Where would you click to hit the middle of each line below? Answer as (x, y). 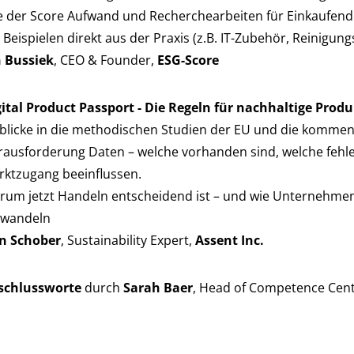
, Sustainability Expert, (128, 240)
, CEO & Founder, (105, 60)
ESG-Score (188, 60)
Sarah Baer (158, 288)
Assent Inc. (230, 240)
